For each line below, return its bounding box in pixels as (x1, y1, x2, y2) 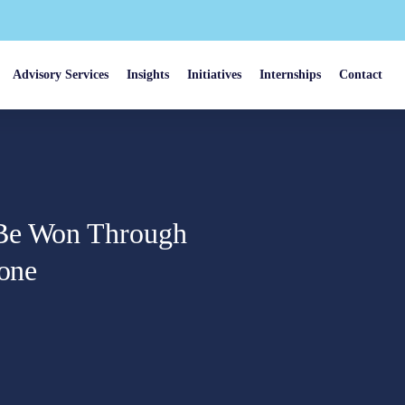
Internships (259, 68, 322, 81)
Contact (339, 68, 383, 81)
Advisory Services (13, 68, 109, 81)
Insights (127, 68, 170, 81)
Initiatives (187, 68, 242, 81)
